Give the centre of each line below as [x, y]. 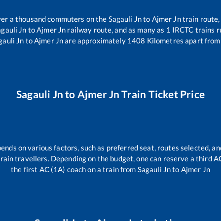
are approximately [94, 40]
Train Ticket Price [162, 94]
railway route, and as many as [116, 29]
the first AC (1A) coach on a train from [74, 169]
